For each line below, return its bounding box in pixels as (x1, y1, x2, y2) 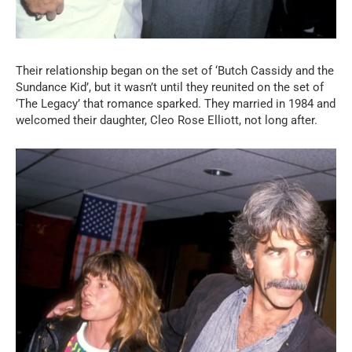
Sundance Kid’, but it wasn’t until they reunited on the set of (16, 79, 324, 94)
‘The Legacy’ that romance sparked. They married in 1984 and (16, 96, 335, 111)
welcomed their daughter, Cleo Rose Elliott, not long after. (16, 112, 317, 127)
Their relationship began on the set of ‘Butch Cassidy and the (16, 63, 334, 78)
